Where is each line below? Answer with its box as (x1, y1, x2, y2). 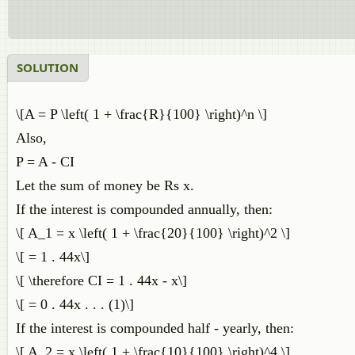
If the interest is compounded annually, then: (16, 201, 277, 217)
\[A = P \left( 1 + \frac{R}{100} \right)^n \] (16, 106, 267, 122)
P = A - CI (16, 154, 74, 170)
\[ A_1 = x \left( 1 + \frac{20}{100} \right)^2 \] (16, 225, 290, 241)
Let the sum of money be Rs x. (16, 177, 194, 193)
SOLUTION (17, 59, 78, 75)
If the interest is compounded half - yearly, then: (16, 320, 294, 336)
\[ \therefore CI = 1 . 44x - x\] (16, 273, 187, 288)
